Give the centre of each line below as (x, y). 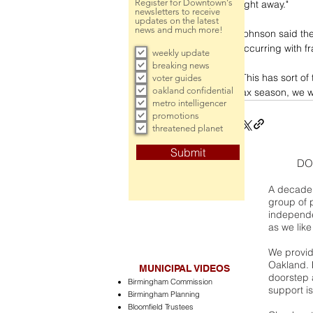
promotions (176, 115)
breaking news (181, 65)
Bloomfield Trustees (161, 307)
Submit (188, 152)
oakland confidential (193, 90)
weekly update (181, 52)
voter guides (177, 78)
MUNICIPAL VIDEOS (184, 268)
